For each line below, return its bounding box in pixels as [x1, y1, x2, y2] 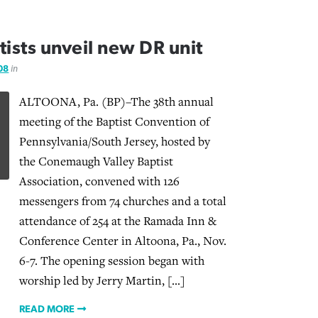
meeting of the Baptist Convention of [18, 113, 209, 129]
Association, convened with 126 [18, 172, 180, 189]
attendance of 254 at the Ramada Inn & [18, 212, 216, 229]
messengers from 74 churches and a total [18, 192, 226, 209]
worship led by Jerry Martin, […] [18, 272, 185, 288]
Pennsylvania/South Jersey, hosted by [18, 133, 210, 149]
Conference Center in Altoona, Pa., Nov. [18, 232, 226, 248]
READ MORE [18, 304, 75, 314]
